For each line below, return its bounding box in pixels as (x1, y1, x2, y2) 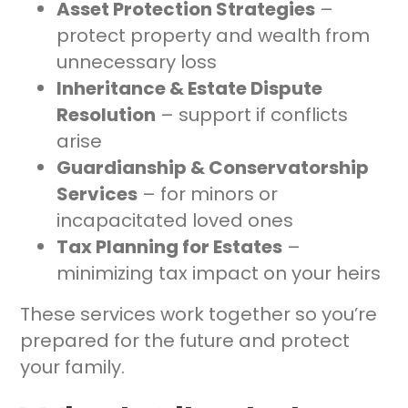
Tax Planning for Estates (56, 234, 283, 260)
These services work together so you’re (20, 301, 378, 328)
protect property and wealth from (56, 23, 371, 49)
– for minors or (138, 181, 279, 208)
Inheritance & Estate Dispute (56, 76, 323, 102)
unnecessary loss (56, 49, 218, 76)
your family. (20, 354, 126, 381)
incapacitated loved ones (56, 208, 294, 234)
